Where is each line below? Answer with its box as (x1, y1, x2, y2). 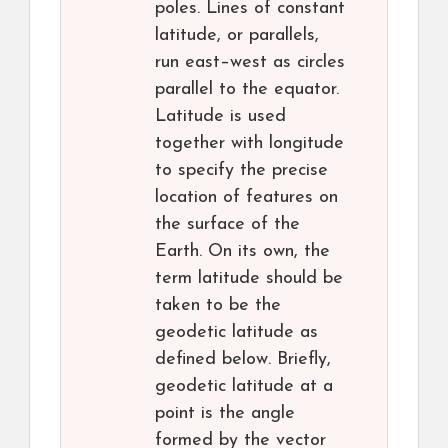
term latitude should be (155, 269, 343, 289)
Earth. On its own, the (155, 242, 330, 262)
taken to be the (155, 296, 281, 316)
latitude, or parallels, (155, 26, 319, 46)
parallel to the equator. (155, 80, 339, 100)
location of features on (155, 188, 338, 208)
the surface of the (155, 215, 300, 235)
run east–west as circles (155, 53, 345, 73)
